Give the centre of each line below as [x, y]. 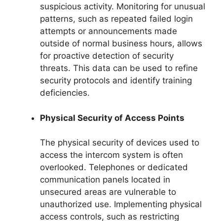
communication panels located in [105, 180]
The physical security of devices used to [120, 143]
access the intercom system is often [111, 155]
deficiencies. [65, 93]
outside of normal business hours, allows [121, 44]
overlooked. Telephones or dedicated [114, 167]
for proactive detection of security [107, 56]
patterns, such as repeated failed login [116, 19]
